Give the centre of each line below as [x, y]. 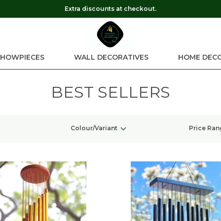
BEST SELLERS [110, 92]
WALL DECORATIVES [111, 57]
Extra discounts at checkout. [110, 9]
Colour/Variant [94, 128]
